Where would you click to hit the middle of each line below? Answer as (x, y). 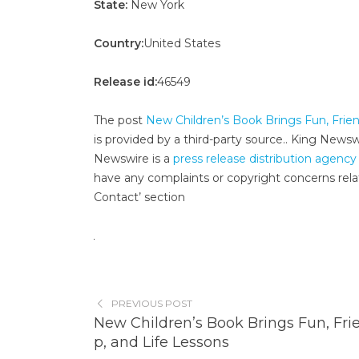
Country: (119, 43)
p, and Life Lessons (161, 342)
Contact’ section (139, 197)
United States (182, 43)
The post (120, 120)
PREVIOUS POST (151, 303)
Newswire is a (133, 159)
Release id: (125, 82)
